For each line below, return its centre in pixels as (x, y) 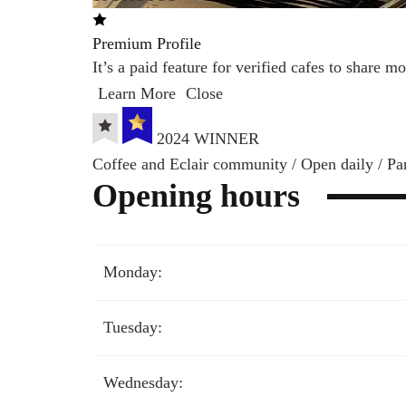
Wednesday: (143, 382)
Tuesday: (133, 327)
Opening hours (196, 196)
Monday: (133, 272)
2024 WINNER (208, 139)
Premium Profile (147, 43)
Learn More (137, 93)
